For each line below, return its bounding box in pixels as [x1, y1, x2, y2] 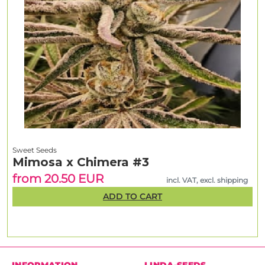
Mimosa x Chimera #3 [12, 154, 149, 169]
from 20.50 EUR [12, 171, 104, 186]
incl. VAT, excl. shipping [166, 175, 248, 185]
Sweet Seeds [12, 145, 57, 154]
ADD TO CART [103, 190, 162, 202]
